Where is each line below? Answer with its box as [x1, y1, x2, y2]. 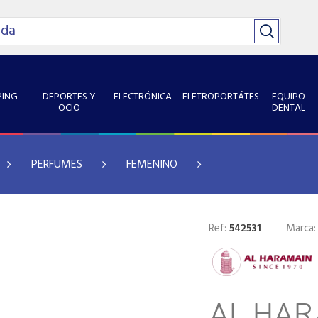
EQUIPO [272, 89, 305, 105]
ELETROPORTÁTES [182, 89, 260, 105]
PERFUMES [31, 155, 82, 174]
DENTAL [272, 100, 305, 116]
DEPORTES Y [43, 89, 97, 105]
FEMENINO [126, 155, 177, 174]
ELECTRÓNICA [113, 89, 172, 105]
